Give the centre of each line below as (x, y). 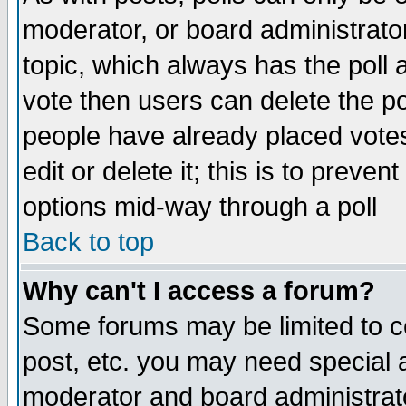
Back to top (88, 242)
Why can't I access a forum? (199, 291)
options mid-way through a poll (200, 207)
